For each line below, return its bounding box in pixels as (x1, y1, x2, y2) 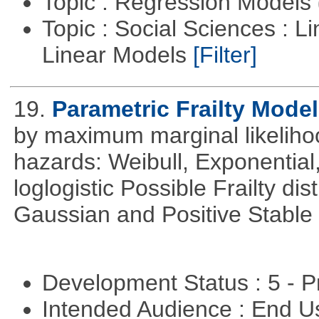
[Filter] (192, 42, 257, 68)
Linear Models (41, 42, 193, 68)
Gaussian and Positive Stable (13, 202, 313, 228)
